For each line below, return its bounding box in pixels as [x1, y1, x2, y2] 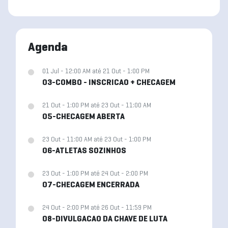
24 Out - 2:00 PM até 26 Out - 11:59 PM [42, 205, 152, 211]
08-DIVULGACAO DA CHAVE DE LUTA [42, 216, 167, 223]
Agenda [28, 42, 68, 53]
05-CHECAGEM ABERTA [42, 113, 125, 121]
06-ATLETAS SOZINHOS [42, 148, 126, 155]
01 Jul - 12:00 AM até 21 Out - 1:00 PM [42, 69, 150, 75]
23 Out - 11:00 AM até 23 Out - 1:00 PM [42, 137, 151, 143]
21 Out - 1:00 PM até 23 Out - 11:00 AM [42, 103, 151, 109]
